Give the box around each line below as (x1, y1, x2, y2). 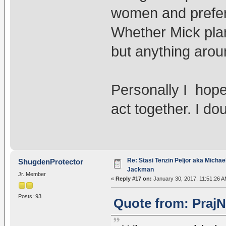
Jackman (127, 166, 154, 174)
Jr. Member (18, 171, 46, 178)
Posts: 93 (18, 193, 41, 199)
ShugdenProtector (18, 157, 84, 166)
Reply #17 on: (115, 176, 152, 182)
